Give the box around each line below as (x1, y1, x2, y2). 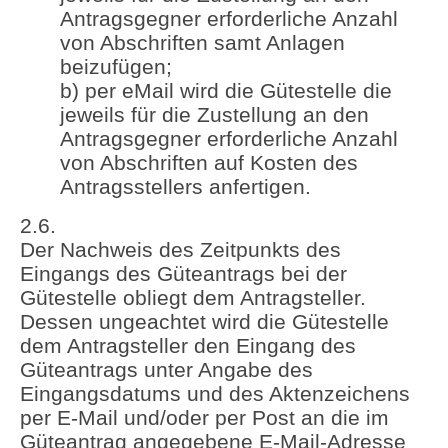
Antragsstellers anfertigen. (60, 175, 311, 199)
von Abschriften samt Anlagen (60, 31, 345, 55)
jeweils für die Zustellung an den (60, 103, 369, 127)
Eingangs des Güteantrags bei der (20, 261, 347, 285)
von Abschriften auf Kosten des (60, 151, 358, 175)
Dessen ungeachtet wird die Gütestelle (20, 309, 389, 333)
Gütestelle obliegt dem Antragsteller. (20, 285, 366, 309)
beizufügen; (60, 55, 172, 79)
